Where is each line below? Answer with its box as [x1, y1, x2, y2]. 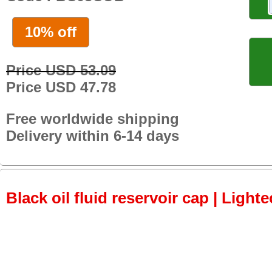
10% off [25, 23, 76, 40]
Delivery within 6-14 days [6, 127, 179, 144]
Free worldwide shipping [6, 110, 179, 127]
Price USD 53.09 [6, 61, 116, 78]
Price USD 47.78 [6, 78, 116, 95]
